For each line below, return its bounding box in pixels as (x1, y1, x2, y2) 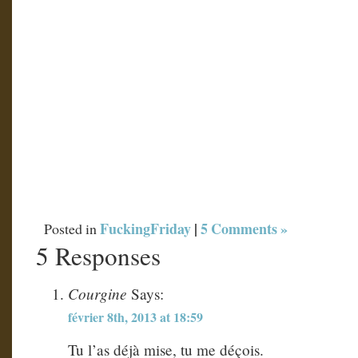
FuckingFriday (100, 217, 191, 239)
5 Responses (36, 238, 161, 272)
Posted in (44, 218, 100, 238)
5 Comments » (201, 217, 288, 239)
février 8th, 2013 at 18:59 (68, 307, 203, 326)
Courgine (68, 282, 127, 304)
